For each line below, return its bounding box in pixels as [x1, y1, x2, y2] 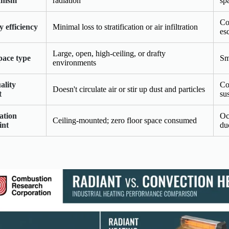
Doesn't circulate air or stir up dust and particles [53, 85, 205, 94]
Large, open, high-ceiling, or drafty [53, 49, 166, 58]
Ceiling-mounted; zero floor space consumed [53, 116, 197, 125]
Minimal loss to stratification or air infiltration [53, 22, 198, 32]
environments [53, 58, 96, 67]
